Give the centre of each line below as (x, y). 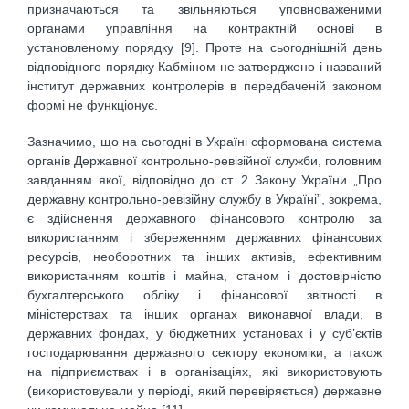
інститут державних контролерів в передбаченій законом (204, 85)
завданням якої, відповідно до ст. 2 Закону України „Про (204, 180)
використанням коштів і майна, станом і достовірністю (204, 276)
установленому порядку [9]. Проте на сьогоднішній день (204, 47)
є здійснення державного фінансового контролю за (204, 219)
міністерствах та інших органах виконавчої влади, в (204, 315)
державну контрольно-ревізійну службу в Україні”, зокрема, (204, 199)
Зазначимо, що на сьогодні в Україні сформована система (204, 142)
